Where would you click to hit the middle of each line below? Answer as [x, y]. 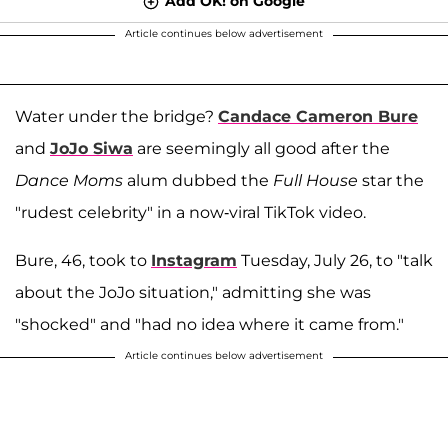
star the [393, 180]
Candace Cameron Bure [318, 116]
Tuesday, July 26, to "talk [335, 260]
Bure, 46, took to [83, 260]
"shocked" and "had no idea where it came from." [209, 324]
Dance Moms [69, 180]
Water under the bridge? [116, 116]
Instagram [194, 260]
